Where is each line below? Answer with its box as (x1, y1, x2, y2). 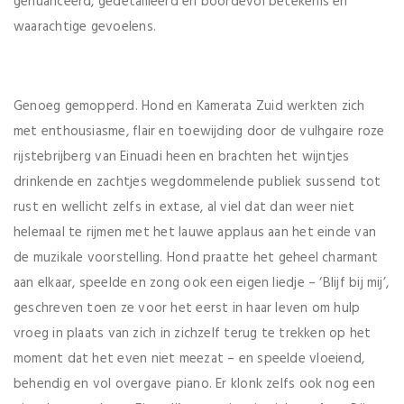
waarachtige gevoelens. (14, 15, 156, 38)
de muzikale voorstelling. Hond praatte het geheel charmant (14, 246, 379, 269)
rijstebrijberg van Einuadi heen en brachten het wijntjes (14, 145, 350, 168)
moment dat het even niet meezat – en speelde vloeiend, (14, 347, 365, 370)
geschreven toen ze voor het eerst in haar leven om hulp (14, 297, 361, 319)
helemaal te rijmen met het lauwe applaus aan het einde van (14, 221, 377, 243)
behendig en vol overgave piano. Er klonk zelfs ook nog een (14, 372, 376, 395)
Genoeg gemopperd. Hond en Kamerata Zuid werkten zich (14, 95, 365, 117)
